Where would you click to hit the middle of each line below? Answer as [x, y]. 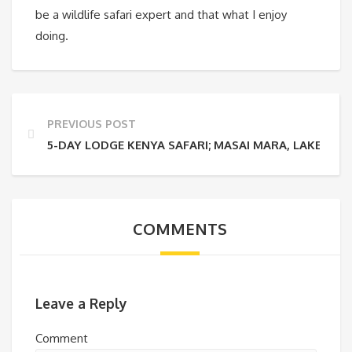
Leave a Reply [81, 303]
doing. [52, 36]
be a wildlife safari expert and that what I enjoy [161, 15]
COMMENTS [180, 229]
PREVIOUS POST [92, 124]
